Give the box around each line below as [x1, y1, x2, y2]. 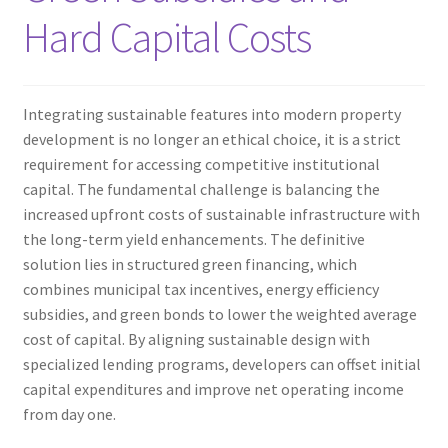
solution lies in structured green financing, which [22, 253, 357, 274]
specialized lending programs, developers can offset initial [22, 353, 421, 374]
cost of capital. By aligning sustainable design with [22, 328, 370, 349]
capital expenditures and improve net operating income [22, 378, 404, 399]
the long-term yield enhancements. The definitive [22, 228, 365, 249]
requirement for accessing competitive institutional [22, 153, 380, 174]
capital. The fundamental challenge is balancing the [22, 178, 380, 199]
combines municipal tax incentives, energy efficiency [22, 278, 379, 299]
